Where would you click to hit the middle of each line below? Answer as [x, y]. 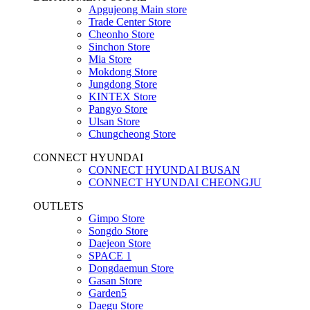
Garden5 [108, 293]
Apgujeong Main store [138, 9]
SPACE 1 [110, 255]
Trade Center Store [130, 21]
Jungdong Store [123, 84]
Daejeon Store [120, 243]
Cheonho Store [121, 34]
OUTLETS [58, 206]
